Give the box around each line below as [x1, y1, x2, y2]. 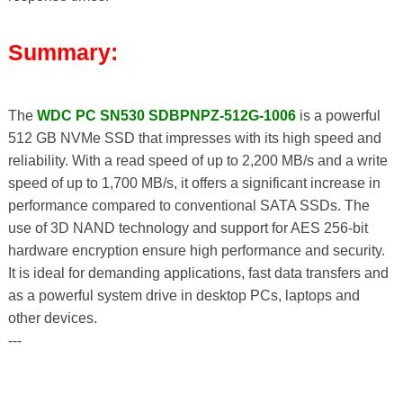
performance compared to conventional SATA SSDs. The [7, 197, 370, 213]
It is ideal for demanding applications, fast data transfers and [7, 264, 389, 281]
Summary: [7, 39, 118, 65]
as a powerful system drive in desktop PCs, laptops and [7, 287, 360, 303]
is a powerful [295, 107, 381, 123]
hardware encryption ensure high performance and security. [7, 242, 385, 258]
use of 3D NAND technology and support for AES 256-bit [7, 219, 368, 236]
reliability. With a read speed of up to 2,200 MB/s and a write [7, 152, 388, 168]
